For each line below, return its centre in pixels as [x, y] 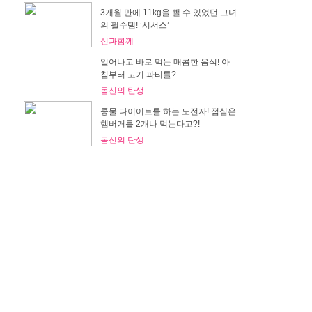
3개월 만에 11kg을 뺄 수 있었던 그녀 [168, 12]
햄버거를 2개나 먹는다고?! [150, 124]
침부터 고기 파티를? [138, 74]
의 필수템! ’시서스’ [134, 25]
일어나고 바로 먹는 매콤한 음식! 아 [165, 62]
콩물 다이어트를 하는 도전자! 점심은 [168, 111]
